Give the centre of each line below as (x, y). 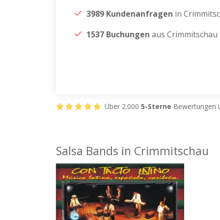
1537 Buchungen (118, 34)
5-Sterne (156, 106)
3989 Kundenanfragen (130, 14)
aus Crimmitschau (184, 34)
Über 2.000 (122, 106)
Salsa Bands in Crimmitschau (132, 151)
